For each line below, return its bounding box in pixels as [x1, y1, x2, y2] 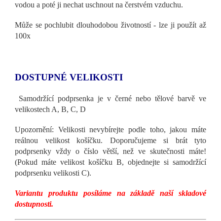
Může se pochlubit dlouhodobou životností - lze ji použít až [15, 20, 206, 29]
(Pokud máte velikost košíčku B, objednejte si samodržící [15, 157, 206, 166]
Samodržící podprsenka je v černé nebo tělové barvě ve [19, 94, 206, 103]
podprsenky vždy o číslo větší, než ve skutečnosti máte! [15, 147, 206, 155]
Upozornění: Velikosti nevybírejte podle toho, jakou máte [15, 125, 206, 134]
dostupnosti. [15, 199, 53, 208]
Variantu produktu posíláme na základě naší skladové [15, 188, 206, 197]
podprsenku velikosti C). [15, 168, 91, 177]
